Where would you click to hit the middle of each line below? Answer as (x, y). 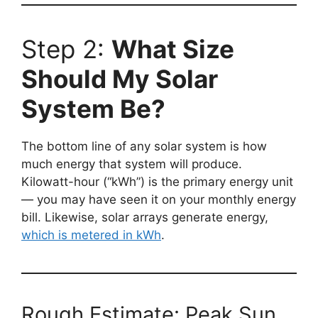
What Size (173, 49)
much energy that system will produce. (132, 164)
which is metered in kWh (91, 235)
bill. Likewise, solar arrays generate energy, (145, 218)
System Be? (93, 109)
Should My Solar (120, 79)
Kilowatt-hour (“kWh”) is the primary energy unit (157, 182)
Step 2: (66, 49)
